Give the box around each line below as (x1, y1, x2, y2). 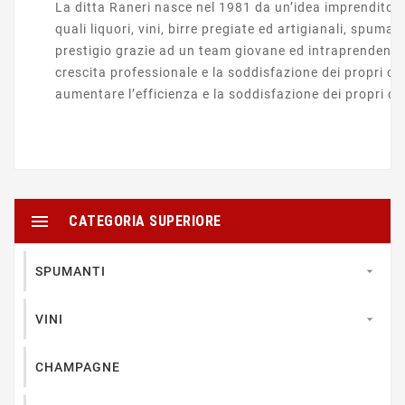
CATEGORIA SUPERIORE (69, 212, 221, 230)
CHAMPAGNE (35, 360, 120, 374)
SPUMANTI (35, 264, 106, 278)
